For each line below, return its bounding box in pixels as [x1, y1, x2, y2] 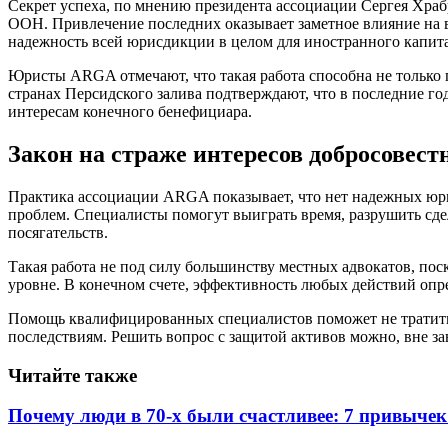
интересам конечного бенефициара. [8, 102, 252, 120]
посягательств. [8, 223, 108, 241]
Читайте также [8, 364, 137, 386]
